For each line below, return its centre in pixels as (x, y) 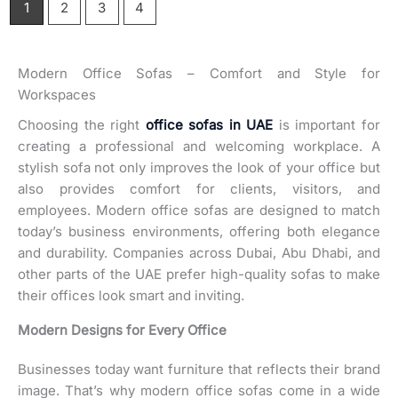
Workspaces (57, 94)
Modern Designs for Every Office (122, 330)
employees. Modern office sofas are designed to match (199, 211)
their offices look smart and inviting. (131, 296)
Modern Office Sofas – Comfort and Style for (199, 73)
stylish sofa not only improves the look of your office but (199, 168)
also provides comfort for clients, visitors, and (199, 189)
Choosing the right (82, 125)
